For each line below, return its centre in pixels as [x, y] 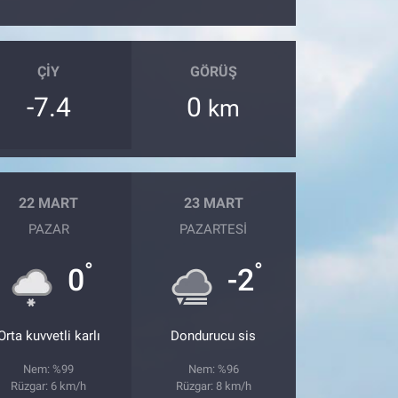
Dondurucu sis [214, 335]
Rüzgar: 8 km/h [213, 386]
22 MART [49, 203]
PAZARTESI [214, 229]
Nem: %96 [213, 369]
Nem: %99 [49, 369]
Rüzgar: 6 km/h [49, 386]
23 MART [213, 203]
